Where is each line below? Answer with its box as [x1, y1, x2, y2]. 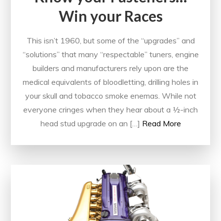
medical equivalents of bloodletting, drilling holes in [23, 76, 198, 87]
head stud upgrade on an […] [40, 118, 140, 128]
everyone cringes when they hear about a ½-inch [23, 104, 198, 114]
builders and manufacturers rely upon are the [33, 63, 188, 73]
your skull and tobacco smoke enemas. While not [25, 90, 196, 101]
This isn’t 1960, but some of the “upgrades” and [26, 35, 195, 45]
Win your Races [58, 6, 163, 25]
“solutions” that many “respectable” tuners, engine [22, 49, 199, 59]
